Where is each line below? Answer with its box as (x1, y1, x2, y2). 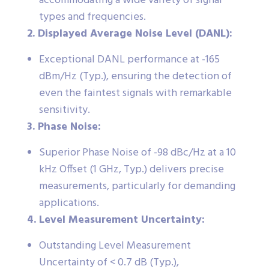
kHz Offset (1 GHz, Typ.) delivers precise (39, 160, 224, 178)
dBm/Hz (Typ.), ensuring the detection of (39, 67, 232, 85)
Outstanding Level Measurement (39, 237, 191, 255)
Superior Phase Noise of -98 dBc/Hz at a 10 (39, 144, 236, 162)
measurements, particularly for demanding (39, 177, 235, 195)
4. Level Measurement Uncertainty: (27, 211, 205, 229)
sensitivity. (39, 101, 90, 119)
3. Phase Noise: (27, 118, 101, 136)
